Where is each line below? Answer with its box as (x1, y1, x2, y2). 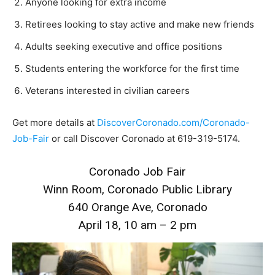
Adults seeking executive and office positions (25, 41, 222, 53)
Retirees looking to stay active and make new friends (25, 18, 254, 31)
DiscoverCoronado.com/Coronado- (97, 117, 250, 129)
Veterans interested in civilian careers (25, 85, 190, 97)
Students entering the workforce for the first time (25, 63, 239, 75)
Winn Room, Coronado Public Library (43, 182, 232, 197)
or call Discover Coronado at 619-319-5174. (49, 133, 240, 145)
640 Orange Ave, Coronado (68, 200, 207, 215)
